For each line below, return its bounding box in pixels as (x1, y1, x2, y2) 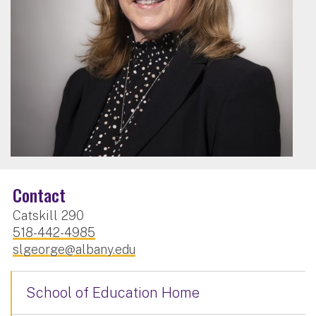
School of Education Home (26, 284, 200, 301)
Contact (13, 181, 66, 207)
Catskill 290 (13, 207, 84, 223)
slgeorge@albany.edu (13, 241, 135, 257)
